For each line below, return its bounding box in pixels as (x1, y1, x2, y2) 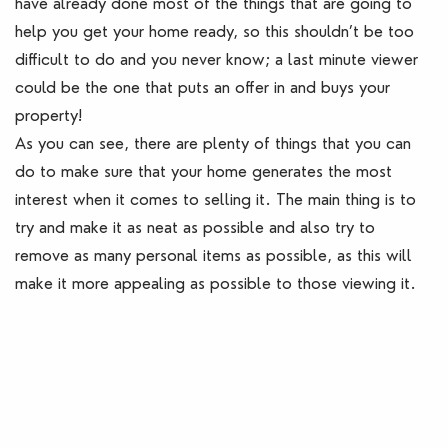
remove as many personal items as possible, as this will (15, 245, 412, 265)
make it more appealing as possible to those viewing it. (15, 273, 421, 293)
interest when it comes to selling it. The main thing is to (15, 189, 416, 209)
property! (15, 105, 87, 125)
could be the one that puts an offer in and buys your (15, 77, 390, 97)
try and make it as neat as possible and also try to (15, 217, 375, 237)
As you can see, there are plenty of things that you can (15, 133, 411, 153)
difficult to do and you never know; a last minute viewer (15, 49, 418, 69)
